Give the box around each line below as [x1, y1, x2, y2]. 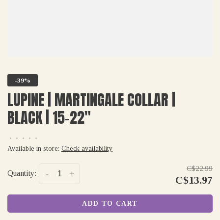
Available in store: [7, 145, 61, 152]
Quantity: [7, 169, 36, 177]
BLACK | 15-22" [7, 107, 91, 129]
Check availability [61, 145, 112, 152]
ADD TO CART [82, 200, 138, 207]
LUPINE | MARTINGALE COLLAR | [7, 89, 175, 111]
